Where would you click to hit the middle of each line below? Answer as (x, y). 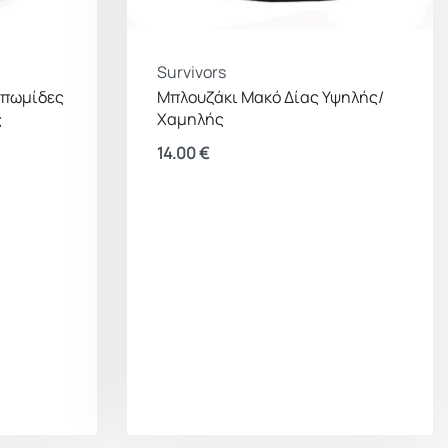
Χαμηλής (190, 119)
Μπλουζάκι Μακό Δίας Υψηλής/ (270, 97)
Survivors (191, 72)
